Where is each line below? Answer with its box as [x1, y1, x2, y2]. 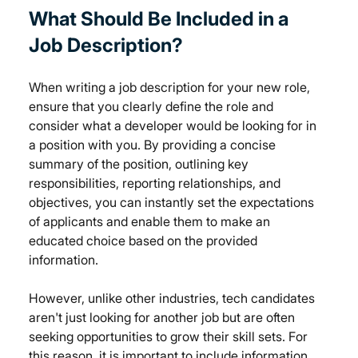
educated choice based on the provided [29, 233, 261, 249]
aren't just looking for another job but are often [29, 309, 299, 326]
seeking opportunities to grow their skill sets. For [29, 328, 312, 345]
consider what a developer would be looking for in [29, 117, 320, 134]
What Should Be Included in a [29, 7, 293, 31]
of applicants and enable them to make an [29, 213, 274, 230]
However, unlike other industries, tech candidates [29, 290, 319, 307]
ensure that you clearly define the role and [29, 98, 277, 115]
